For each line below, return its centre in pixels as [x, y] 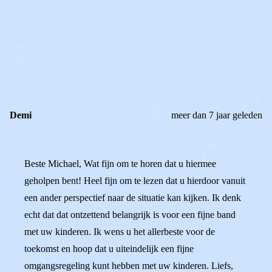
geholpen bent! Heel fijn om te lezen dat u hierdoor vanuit [135, 181]
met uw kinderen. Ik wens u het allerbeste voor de [120, 232]
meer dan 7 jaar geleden [217, 115]
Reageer [69, 60]
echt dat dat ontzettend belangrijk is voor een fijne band [130, 215]
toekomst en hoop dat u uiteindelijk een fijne [109, 249]
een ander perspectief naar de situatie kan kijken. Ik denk [133, 198]
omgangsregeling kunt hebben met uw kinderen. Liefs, [129, 266]
